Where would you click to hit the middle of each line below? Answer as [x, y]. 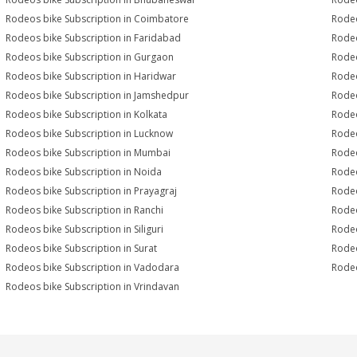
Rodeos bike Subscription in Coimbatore [98, 18]
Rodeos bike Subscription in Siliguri [85, 229]
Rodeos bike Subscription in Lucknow [90, 133]
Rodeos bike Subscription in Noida [84, 171]
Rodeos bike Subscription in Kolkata [87, 114]
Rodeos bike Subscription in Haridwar [91, 76]
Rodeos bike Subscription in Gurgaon [90, 57]
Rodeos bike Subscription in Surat [82, 248]
